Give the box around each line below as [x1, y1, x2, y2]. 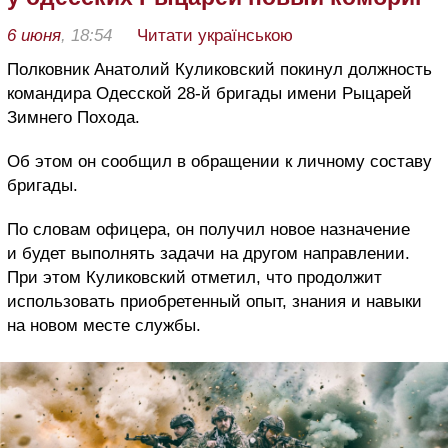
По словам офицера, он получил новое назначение [7, 219, 410, 239]
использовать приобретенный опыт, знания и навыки [7, 291, 422, 311]
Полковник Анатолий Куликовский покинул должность [7, 59, 432, 79]
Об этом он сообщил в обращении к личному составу [7, 151, 432, 171]
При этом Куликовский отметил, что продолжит [7, 267, 382, 287]
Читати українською [137, 25, 293, 45]
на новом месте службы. [7, 315, 201, 335]
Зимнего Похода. [7, 107, 140, 127]
